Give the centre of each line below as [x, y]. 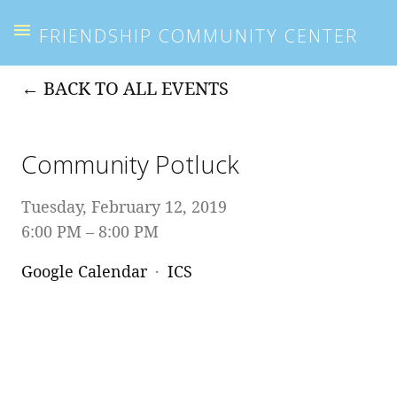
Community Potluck [130, 163]
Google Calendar [84, 271]
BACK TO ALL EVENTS [136, 88]
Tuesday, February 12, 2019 [124, 206]
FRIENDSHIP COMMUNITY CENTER [198, 35]
